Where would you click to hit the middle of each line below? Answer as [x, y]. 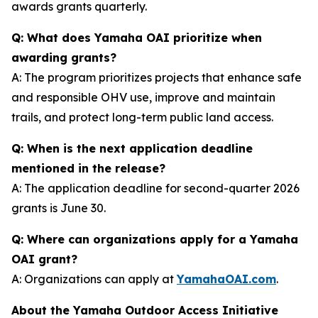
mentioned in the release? [88, 168]
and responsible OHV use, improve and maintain [143, 97]
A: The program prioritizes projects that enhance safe [157, 77]
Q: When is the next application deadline [132, 148]
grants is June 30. [59, 208]
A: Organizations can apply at [94, 279]
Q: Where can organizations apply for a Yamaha [155, 239]
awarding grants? [64, 57]
